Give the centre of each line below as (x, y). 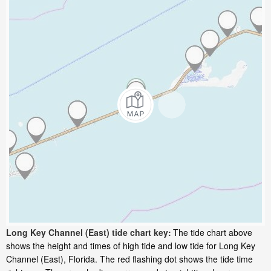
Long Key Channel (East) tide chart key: (89, 233)
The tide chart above (213, 233)
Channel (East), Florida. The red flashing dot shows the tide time (129, 259)
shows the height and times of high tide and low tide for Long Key (131, 246)
